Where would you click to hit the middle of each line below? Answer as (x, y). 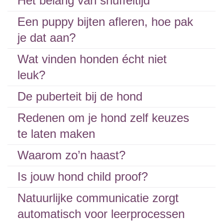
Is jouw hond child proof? (83, 176)
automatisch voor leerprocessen (101, 214)
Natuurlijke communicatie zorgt (98, 198)
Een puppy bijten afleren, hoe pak (105, 22)
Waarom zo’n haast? (71, 155)
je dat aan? (47, 38)
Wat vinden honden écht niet (92, 59)
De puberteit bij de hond (80, 96)
